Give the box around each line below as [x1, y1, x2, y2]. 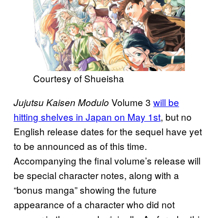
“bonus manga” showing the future [14, 182, 157, 196]
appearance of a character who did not [14, 197, 175, 211]
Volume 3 [109, 95, 153, 109]
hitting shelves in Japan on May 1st [14, 109, 161, 123]
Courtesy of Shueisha [33, 71, 124, 85]
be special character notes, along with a [14, 168, 179, 182]
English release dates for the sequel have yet [14, 124, 202, 138]
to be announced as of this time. [14, 139, 147, 152]
